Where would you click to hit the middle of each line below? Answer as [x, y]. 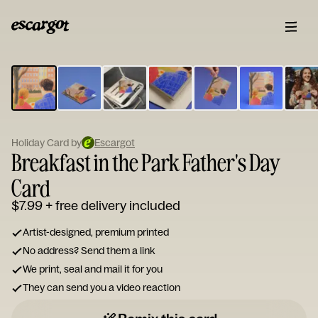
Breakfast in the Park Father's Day [145, 162]
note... [118, 106]
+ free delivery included [113, 205]
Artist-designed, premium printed [96, 232]
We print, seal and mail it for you [93, 269]
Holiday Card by [46, 143]
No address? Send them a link [89, 251]
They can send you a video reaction [102, 287]
